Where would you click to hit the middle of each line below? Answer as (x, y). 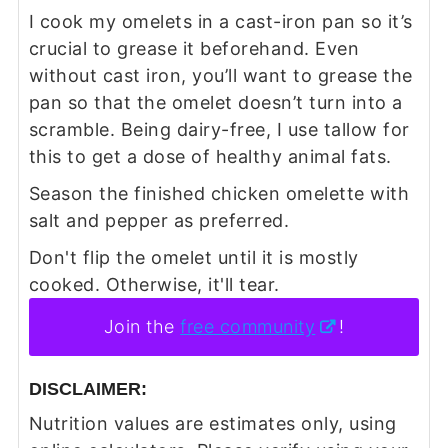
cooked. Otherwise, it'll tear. (154, 285)
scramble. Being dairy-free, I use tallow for (219, 130)
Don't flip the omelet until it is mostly (193, 258)
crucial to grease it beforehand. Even (194, 49)
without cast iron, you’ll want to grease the (220, 76)
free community (248, 327)
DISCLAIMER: (87, 388)
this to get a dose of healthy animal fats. (210, 157)
